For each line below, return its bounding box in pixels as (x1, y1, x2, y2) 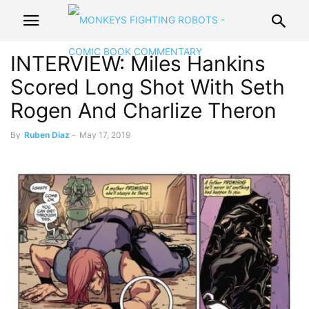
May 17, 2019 (79, 130, 130, 140)
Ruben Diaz (24, 130, 70, 140)
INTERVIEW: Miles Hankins (10, 51, 266, 76)
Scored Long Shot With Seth (10, 74, 285, 99)
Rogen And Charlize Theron (10, 98, 277, 123)
